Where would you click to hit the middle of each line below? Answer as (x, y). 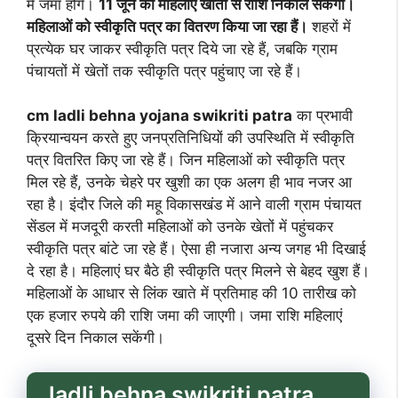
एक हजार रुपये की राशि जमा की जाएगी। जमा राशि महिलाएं (184, 316)
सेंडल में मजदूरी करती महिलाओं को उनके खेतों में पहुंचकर (180, 227)
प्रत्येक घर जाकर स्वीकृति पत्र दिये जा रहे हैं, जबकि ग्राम (182, 48)
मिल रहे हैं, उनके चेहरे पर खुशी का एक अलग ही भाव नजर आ (189, 183)
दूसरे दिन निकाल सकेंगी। (96, 338)
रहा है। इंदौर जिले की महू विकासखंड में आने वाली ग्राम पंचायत (194, 205)
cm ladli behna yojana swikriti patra (159, 116)
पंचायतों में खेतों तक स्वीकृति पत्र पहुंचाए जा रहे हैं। (164, 71)
